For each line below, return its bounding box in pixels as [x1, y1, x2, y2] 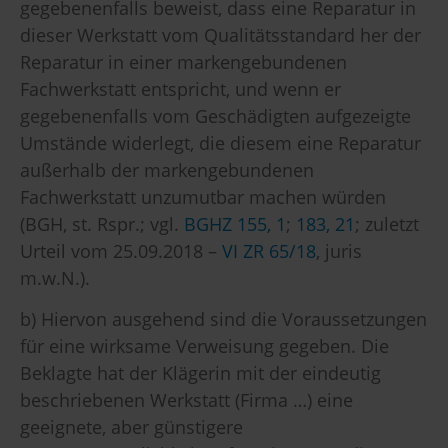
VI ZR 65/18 [222, 238, 316, 263]
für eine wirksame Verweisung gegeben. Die [20, 334, 389, 359]
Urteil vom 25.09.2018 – [20, 238, 222, 263]
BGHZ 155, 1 [184, 211, 286, 236]
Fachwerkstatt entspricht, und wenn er [20, 76, 341, 101]
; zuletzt [355, 211, 419, 236]
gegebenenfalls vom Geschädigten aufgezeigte [20, 103, 411, 128]
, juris [316, 238, 362, 263]
